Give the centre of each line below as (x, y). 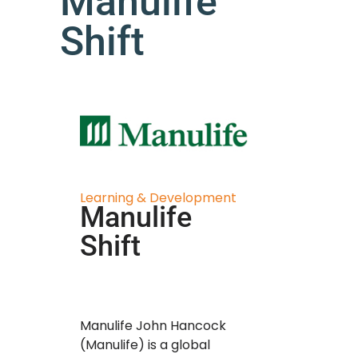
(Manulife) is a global (145, 345)
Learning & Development (158, 197)
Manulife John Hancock (153, 326)
